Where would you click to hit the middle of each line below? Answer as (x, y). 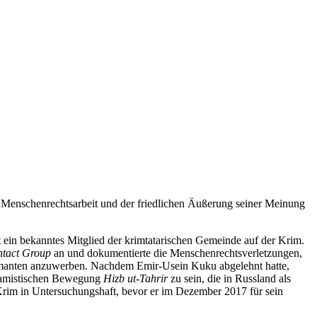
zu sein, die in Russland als (229, 278)
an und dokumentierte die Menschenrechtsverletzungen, (177, 253)
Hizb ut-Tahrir (136, 278)
